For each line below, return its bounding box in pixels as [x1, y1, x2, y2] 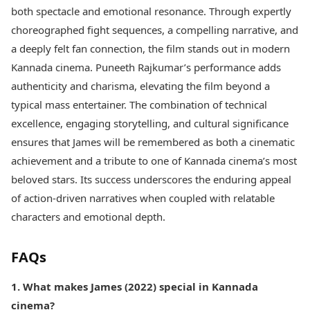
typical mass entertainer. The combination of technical [11, 98, 267, 111]
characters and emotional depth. [11, 210, 165, 224]
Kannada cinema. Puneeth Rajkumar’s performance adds [11, 60, 281, 74]
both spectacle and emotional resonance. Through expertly [11, 4, 291, 18]
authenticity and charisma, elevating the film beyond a [11, 79, 270, 93]
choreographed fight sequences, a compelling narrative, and [11, 23, 298, 37]
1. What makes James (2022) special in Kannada [11, 280, 258, 293]
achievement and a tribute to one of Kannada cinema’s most [11, 154, 297, 167]
